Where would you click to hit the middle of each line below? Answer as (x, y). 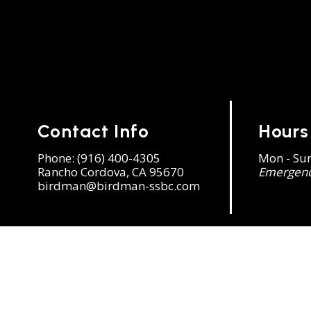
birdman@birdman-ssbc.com (118, 186)
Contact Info (93, 132)
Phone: (57, 158)
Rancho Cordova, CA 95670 (110, 172)
